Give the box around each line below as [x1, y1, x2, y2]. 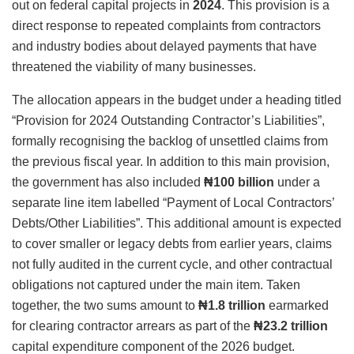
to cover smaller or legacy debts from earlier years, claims [12, 237, 332, 251]
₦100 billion [204, 175, 274, 190]
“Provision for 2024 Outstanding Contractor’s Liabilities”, [12, 114, 325, 128]
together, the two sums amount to [12, 299, 198, 313]
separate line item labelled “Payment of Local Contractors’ [12, 196, 334, 210]
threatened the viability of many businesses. [12, 60, 256, 74]
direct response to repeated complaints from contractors [12, 19, 321, 33]
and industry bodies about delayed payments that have [12, 40, 317, 54]
